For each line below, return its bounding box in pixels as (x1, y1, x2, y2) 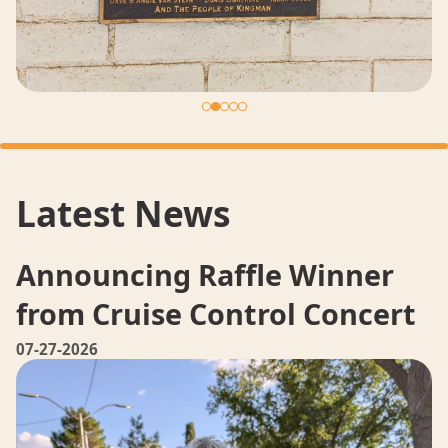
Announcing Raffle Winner (16, 254, 394, 294)
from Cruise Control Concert (16, 293, 416, 333)
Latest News (16, 188, 230, 237)
